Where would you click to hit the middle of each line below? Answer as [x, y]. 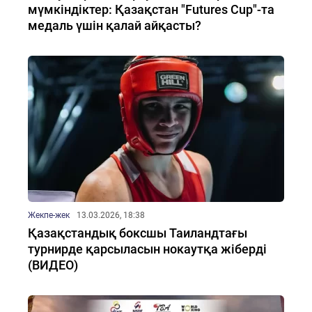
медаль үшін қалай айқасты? [115, 25]
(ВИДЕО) [53, 265]
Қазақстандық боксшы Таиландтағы [138, 233]
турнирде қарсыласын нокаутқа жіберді [147, 249]
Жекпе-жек [49, 215]
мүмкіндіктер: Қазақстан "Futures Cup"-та [151, 9]
